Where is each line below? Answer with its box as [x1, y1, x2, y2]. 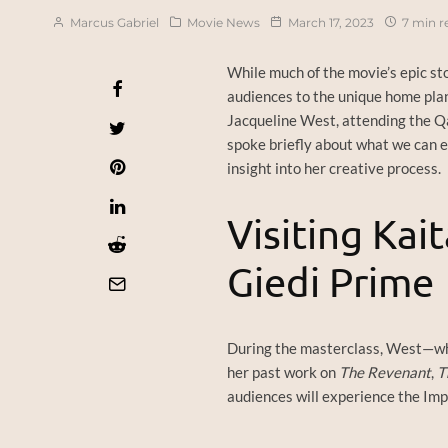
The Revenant [339, 363, 431, 382]
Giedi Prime [227, 258, 434, 306]
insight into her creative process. [227, 159, 441, 178]
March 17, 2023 [288, 15, 374, 31]
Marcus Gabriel [67, 15, 159, 31]
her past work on [227, 363, 339, 382]
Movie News [187, 15, 260, 31]
